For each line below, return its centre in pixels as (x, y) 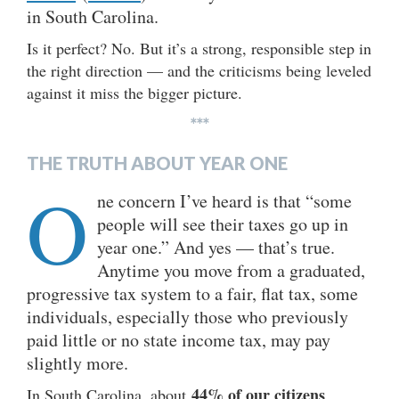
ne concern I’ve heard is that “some (224, 200)
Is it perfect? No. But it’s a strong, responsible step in (199, 48)
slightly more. (81, 362)
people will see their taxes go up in (223, 224)
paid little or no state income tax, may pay (179, 339)
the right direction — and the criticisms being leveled (199, 70)
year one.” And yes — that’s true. (216, 247)
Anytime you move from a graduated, (231, 270)
